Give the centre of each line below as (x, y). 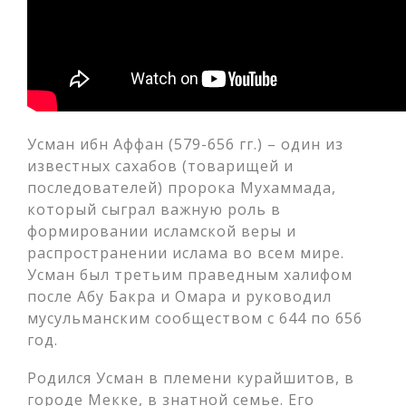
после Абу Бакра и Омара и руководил (179, 296)
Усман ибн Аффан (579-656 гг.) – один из (185, 144)
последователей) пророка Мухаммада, (182, 188)
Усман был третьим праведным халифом (190, 275)
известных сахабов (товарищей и (160, 166)
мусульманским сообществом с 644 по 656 (195, 318)
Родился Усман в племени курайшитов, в (191, 378)
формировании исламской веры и (162, 231)
